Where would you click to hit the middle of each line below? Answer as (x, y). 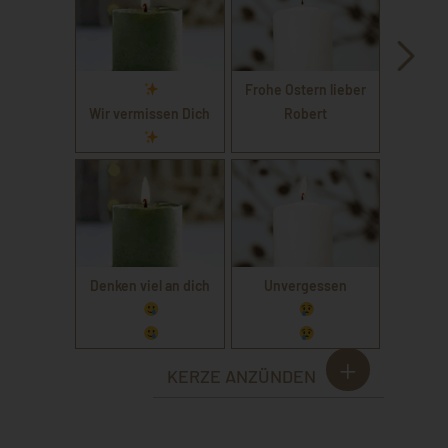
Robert (306, 114)
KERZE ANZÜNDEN (241, 375)
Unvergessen (306, 285)
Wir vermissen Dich (150, 114)
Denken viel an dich (149, 285)
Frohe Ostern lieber (306, 90)
